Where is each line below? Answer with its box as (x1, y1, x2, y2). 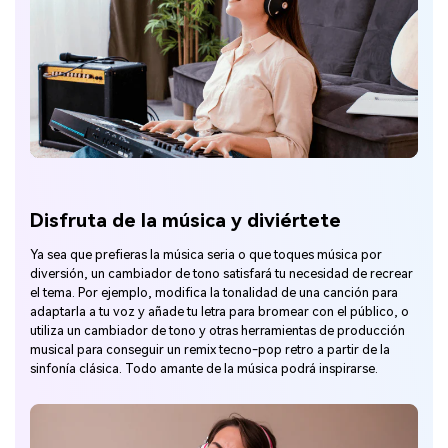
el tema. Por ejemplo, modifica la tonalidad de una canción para (30, 285, 398, 301)
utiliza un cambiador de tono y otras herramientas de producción (30, 323, 405, 339)
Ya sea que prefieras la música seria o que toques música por (30, 247, 382, 263)
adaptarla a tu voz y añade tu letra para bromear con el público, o (30, 304, 409, 320)
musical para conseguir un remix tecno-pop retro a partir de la (30, 342, 390, 358)
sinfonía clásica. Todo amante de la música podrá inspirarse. (30, 361, 378, 377)
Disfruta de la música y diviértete (30, 209, 341, 233)
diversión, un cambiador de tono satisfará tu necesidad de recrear (30, 266, 413, 282)
